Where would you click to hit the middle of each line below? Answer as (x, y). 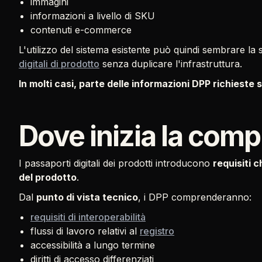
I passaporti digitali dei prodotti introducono (116, 163)
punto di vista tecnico (87, 197)
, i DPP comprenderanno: (195, 197)
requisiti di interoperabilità (88, 217)
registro (157, 231)
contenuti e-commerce (81, 30)
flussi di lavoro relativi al (85, 231)
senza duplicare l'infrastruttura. (171, 64)
